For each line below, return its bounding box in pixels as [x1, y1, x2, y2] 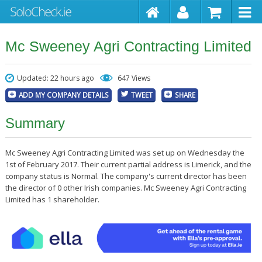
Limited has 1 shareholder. [5, 194, 99, 205]
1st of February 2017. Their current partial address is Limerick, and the [5, 159, 251, 170]
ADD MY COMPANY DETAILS [18, 90, 109, 99]
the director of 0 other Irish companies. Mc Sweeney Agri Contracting [5, 182, 246, 193]
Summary [5, 115, 65, 131]
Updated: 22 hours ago [16, 73, 94, 83]
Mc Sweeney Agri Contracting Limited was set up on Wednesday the [5, 147, 244, 158]
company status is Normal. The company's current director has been [5, 171, 247, 181]
